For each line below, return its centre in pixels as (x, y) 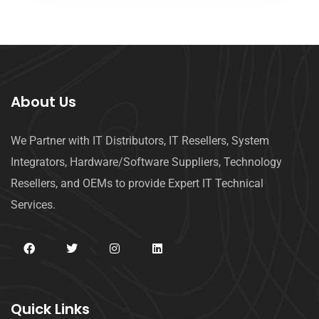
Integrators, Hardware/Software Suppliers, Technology (146, 162)
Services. (33, 204)
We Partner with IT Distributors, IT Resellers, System (140, 140)
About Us (43, 101)
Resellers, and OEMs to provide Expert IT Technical (137, 183)
